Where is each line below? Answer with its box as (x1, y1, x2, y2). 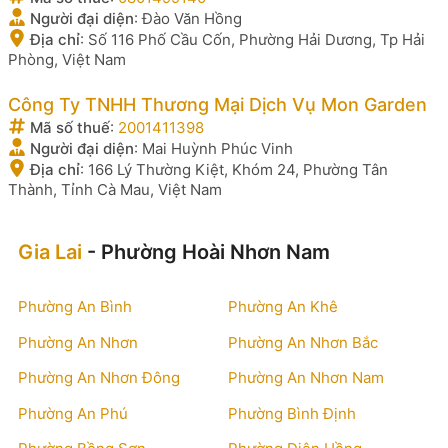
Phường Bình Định (228, 403, 356, 423)
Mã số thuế (26, 117, 110, 137)
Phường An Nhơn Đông (18, 368, 180, 387)
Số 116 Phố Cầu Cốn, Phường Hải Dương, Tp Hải (88, 30, 425, 49)
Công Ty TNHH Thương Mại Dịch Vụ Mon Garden (8, 93, 427, 115)
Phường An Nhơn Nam (228, 368, 384, 387)
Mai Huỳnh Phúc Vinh (142, 138, 293, 158)
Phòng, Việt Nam (8, 50, 126, 69)
